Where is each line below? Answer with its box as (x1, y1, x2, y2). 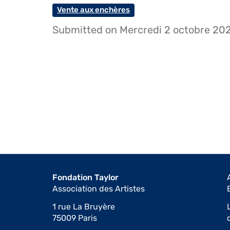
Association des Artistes (52, 183, 145, 194)
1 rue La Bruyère (52, 202, 115, 212)
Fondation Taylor (52, 172, 119, 182)
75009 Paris (52, 213, 97, 223)
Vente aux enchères (57, 5, 130, 14)
